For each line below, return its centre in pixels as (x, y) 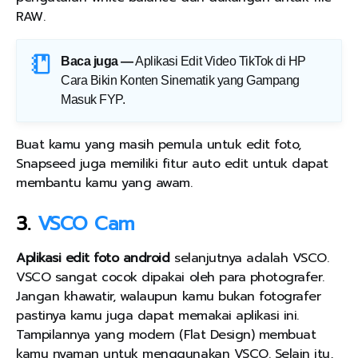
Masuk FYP (91, 100)
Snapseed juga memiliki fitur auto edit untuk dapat (172, 164)
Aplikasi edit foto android (93, 259)
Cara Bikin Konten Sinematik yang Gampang (180, 81)
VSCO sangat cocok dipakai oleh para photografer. (170, 278)
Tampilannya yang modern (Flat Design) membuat (166, 335)
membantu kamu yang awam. (104, 183)
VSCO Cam (86, 224)
